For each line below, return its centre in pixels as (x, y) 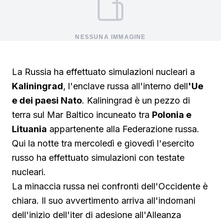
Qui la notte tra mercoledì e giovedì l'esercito (103, 143)
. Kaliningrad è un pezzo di (136, 100)
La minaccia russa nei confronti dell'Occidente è (110, 186)
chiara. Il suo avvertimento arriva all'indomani (104, 201)
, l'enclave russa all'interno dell (126, 86)
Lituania (29, 129)
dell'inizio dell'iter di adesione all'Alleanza (96, 215)
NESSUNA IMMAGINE (110, 37)
